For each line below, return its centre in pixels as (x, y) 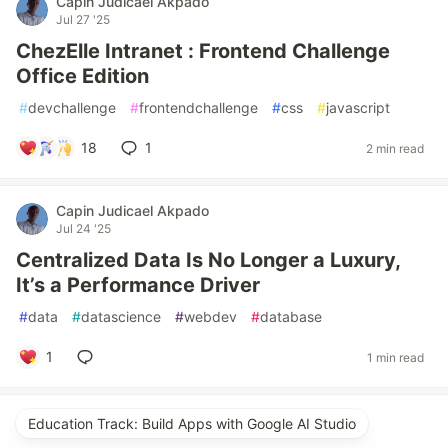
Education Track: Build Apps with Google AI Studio (192, 423)
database (291, 316)
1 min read (395, 357)
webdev (210, 316)
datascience (121, 316)
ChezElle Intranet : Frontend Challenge (203, 51)
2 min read (395, 148)
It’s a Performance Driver (138, 285)
